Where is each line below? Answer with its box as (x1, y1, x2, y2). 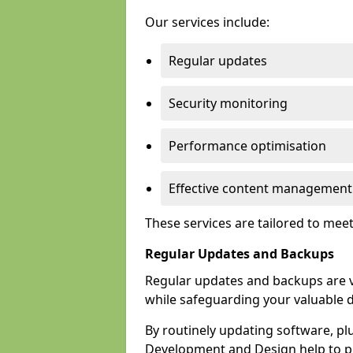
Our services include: (145, 13, 269, 31)
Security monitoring (169, 95, 288, 112)
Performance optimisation (169, 137, 326, 154)
